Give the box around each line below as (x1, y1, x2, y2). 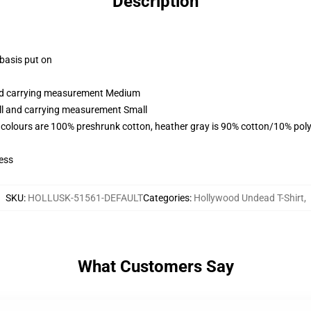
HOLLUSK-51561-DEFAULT (27, 192, 143, 203)
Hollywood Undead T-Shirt (193, 192, 304, 203)
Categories (142, 192, 190, 203)
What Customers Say (77, 257, 234, 276)
